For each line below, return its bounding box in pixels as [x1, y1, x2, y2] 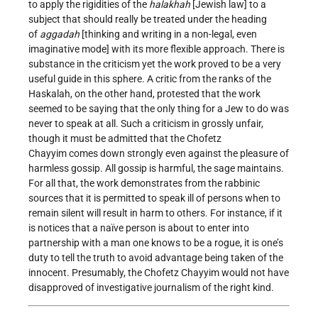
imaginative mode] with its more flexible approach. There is [28, 43, 285, 55]
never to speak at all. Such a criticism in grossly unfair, [28, 118, 263, 130]
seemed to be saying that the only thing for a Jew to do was [28, 103, 289, 115]
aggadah [40, 28, 79, 40]
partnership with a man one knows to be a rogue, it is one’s [28, 237, 283, 249]
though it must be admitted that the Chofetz [28, 133, 221, 145]
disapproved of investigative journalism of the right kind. [28, 282, 274, 294]
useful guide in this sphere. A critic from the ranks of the [28, 73, 271, 85]
